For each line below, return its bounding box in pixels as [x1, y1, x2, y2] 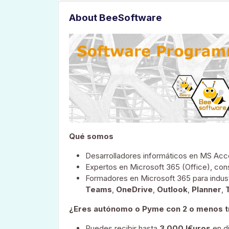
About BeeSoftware [69, 12, 162, 24]
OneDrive [116, 184, 153, 194]
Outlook [157, 184, 188, 194]
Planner [192, 184, 221, 194]
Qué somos [69, 131, 113, 141]
